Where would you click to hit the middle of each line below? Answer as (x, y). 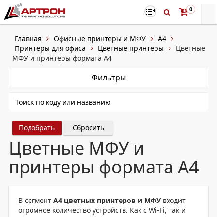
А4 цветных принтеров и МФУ (107, 200)
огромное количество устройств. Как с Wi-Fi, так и (102, 210)
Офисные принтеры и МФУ (100, 39)
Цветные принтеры (131, 48)
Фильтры (108, 77)
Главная (28, 39)
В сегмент (36, 200)
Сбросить (88, 128)
